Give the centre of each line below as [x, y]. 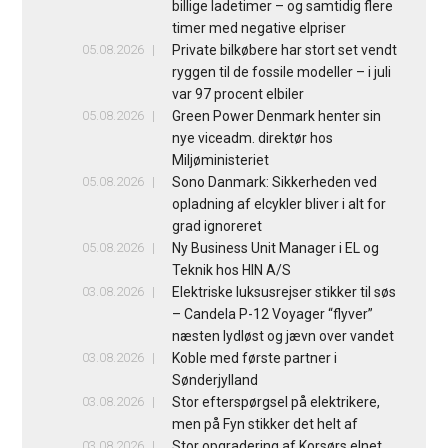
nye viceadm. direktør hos [252, 137]
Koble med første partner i [254, 357]
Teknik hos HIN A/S [231, 269]
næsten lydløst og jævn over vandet [282, 335]
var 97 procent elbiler [237, 93]
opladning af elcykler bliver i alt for [278, 203]
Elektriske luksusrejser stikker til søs [283, 291]
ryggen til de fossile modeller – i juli [281, 71]
